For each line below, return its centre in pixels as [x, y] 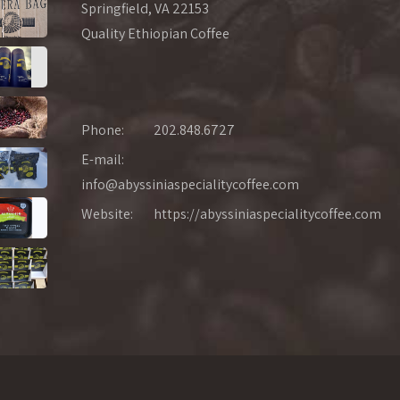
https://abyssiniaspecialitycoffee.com [267, 214]
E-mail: [104, 160]
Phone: [103, 130]
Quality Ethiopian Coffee [155, 34]
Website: [107, 214]
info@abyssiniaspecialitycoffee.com [190, 185]
